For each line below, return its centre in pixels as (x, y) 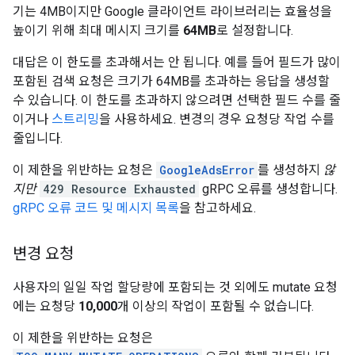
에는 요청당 (46, 306)
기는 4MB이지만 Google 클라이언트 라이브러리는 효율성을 (172, 11)
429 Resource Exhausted (119, 189)
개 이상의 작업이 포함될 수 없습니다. (216, 306)
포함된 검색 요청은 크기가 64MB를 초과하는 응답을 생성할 (171, 81)
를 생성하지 (290, 170)
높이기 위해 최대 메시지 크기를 (98, 31)
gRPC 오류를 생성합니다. (268, 189)
